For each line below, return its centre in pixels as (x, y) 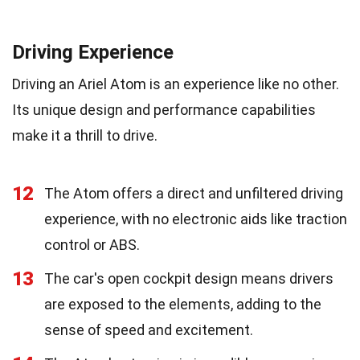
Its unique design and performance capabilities (164, 109)
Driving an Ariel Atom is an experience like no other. (176, 84)
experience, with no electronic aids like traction (196, 219)
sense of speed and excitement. (149, 329)
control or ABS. (92, 244)
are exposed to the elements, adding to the (183, 304)
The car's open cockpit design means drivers (189, 278)
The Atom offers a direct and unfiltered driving (194, 193)
